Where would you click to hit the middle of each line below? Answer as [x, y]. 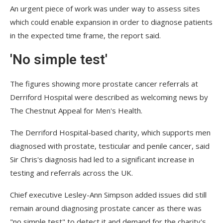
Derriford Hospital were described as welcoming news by [109, 97]
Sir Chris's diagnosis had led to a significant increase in [102, 159]
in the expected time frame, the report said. [85, 35]
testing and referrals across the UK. [71, 172]
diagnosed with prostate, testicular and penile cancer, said [110, 146]
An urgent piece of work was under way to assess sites [105, 8]
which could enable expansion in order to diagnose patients [111, 22]
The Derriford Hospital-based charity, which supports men [110, 132]
